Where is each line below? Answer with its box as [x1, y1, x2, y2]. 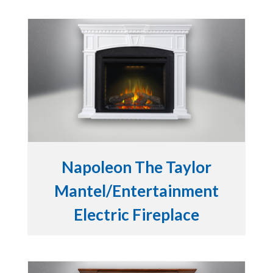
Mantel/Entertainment [54, 181, 219, 201]
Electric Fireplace [73, 205, 199, 225]
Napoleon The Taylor [61, 157, 211, 177]
